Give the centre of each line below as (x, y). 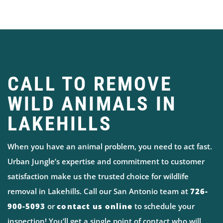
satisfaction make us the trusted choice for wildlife (98, 176)
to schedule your (164, 206)
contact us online (95, 206)
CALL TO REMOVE (90, 84)
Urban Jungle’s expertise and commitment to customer (106, 161)
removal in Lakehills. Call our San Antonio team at (99, 191)
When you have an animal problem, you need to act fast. (110, 146)
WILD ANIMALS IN (92, 104)
